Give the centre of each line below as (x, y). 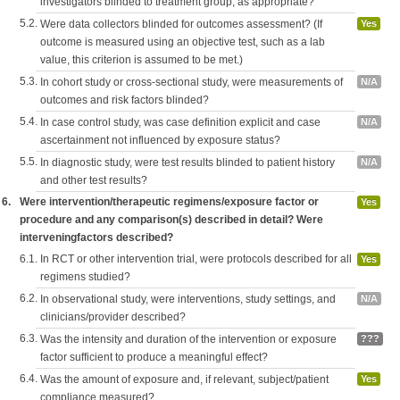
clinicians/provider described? (113, 317)
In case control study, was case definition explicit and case (180, 122)
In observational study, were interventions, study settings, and (188, 299)
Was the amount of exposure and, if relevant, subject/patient (184, 379)
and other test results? (94, 180)
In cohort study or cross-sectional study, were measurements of (192, 82)
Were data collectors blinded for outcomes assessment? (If (181, 24)
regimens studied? (85, 277)
